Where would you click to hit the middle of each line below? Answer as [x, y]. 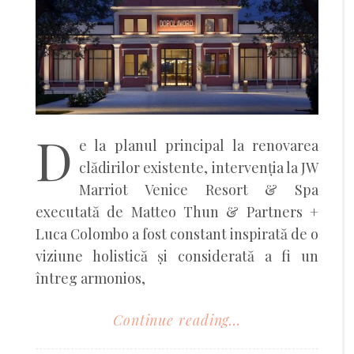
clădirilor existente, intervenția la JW [199, 167]
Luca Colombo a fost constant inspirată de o [177, 233]
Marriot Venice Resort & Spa [199, 189]
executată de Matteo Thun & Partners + [177, 211]
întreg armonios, [90, 278]
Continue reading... [177, 320]
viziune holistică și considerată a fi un [177, 256]
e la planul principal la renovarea [199, 145]
